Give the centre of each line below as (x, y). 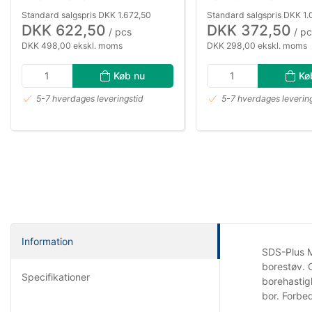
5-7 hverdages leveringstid (90, 99)
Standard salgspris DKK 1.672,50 (86, 15)
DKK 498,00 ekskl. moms (72, 45)
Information (47, 241)
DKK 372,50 (249, 30)
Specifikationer (56, 276)
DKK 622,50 (64, 30)
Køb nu (130, 75)
